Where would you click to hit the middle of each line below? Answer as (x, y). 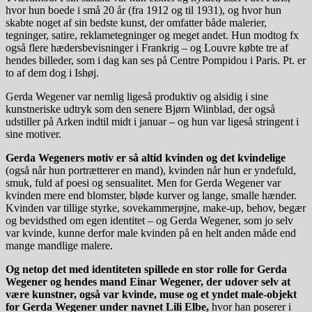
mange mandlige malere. (59, 245)
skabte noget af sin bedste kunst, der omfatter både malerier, (136, 22)
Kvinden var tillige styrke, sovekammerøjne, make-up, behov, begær (156, 208)
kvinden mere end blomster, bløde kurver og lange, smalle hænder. (151, 195)
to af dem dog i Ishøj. (52, 72)
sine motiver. (33, 134)
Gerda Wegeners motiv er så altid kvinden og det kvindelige (146, 157)
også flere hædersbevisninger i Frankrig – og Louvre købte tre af (147, 47)
